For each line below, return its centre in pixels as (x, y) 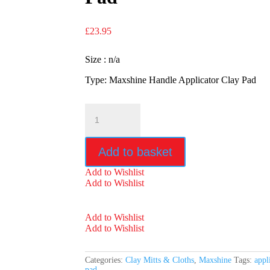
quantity (99, 162)
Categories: (105, 260)
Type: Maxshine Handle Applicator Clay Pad (170, 80)
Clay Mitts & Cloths (159, 260)
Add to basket (135, 152)
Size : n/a (102, 60)
